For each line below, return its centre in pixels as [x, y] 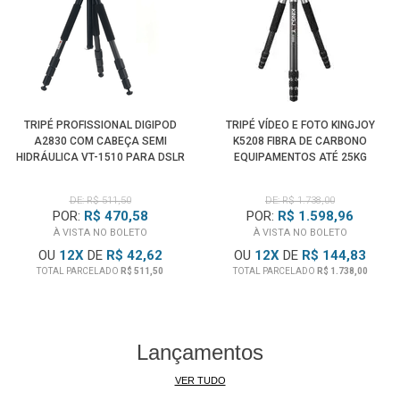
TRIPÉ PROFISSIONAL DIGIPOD [100, 125]
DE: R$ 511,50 [100, 200]
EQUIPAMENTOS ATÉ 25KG [300, 157]
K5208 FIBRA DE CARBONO [300, 141]
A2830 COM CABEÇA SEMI [100, 141]
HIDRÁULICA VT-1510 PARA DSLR [100, 157]
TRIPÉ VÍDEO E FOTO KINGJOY [300, 125]
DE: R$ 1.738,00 [300, 200]
